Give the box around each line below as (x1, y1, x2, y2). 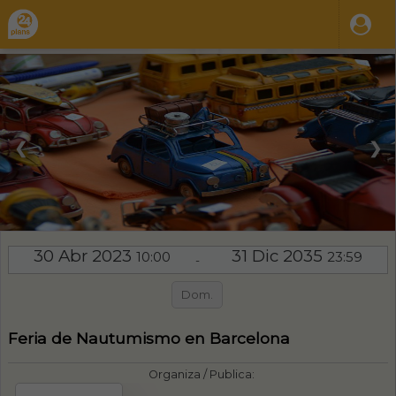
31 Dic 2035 (231, 246, 327, 267)
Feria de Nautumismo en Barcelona (8, 328, 291, 347)
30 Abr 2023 (34, 246, 137, 267)
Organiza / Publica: (148, 368, 255, 382)
